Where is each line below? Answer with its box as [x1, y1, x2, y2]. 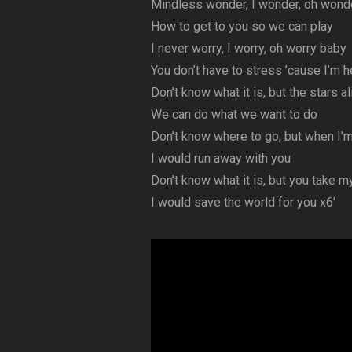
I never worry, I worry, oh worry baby [151, 41, 346, 56]
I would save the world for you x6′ [151, 195, 335, 210]
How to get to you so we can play [151, 19, 333, 34]
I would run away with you [151, 151, 291, 166]
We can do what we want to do [151, 107, 317, 122]
